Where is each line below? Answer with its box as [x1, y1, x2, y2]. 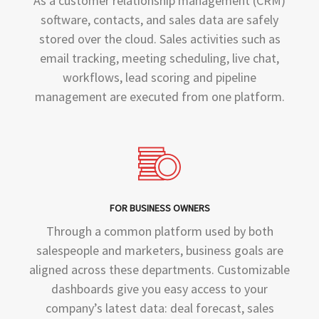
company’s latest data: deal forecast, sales [45, 300, 274, 316]
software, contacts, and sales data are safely [41, 11, 278, 28]
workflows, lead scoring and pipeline [63, 69, 256, 85]
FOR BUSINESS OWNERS [109, 202, 210, 214]
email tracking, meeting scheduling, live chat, [40, 50, 279, 66]
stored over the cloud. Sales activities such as [38, 31, 281, 47]
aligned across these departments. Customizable [29, 261, 290, 278]
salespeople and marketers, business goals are [36, 242, 283, 258]
